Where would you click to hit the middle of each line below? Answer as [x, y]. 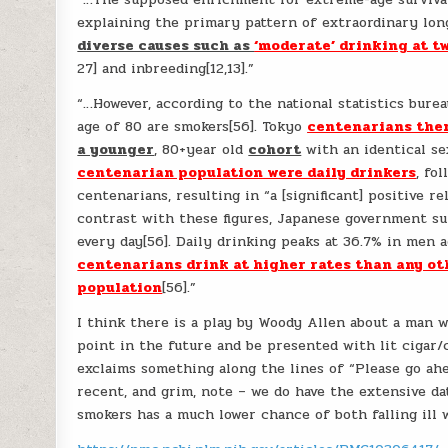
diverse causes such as [166, 45]
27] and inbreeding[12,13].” [166, 68]
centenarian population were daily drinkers [247, 172]
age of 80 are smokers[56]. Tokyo [192, 126]
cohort [275, 149]
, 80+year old [201, 149]
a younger [116, 149]
